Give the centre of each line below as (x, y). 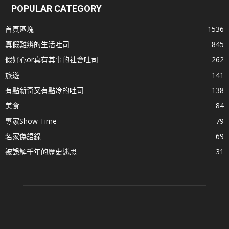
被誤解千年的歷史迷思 (41, 151)
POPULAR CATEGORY (56, 8)
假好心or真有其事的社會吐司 (52, 59)
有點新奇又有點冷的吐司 (44, 90)
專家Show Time (31, 121)
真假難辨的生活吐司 (37, 44)
